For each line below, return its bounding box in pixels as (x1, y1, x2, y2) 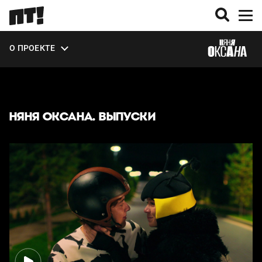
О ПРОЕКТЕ (9, 43, 56, 53)
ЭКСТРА (9, 49, 42, 58)
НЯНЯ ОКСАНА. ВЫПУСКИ (9, 109, 156, 123)
